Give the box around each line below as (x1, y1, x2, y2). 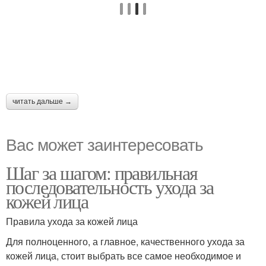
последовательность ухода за (6, 174, 214, 200)
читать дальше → (12, 97, 72, 106)
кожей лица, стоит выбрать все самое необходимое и (6, 249, 241, 263)
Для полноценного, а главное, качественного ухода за (6, 235, 245, 249)
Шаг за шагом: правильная (6, 160, 198, 186)
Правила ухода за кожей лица (6, 214, 138, 229)
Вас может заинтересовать (6, 132, 203, 156)
